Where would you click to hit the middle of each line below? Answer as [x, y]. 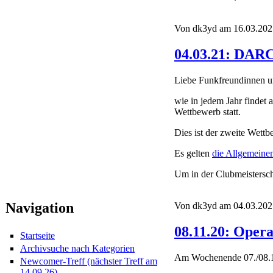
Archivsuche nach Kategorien [77, 249]
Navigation [40, 207]
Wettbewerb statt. [207, 112]
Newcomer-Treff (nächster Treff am [89, 261]
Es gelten [193, 154]
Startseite [37, 235]
